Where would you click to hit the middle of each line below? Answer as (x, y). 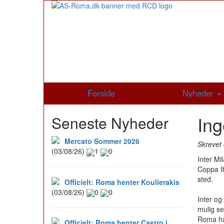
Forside (101, 93)
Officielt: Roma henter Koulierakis (122, 182)
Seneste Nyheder (110, 123)
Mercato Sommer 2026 (102, 141)
